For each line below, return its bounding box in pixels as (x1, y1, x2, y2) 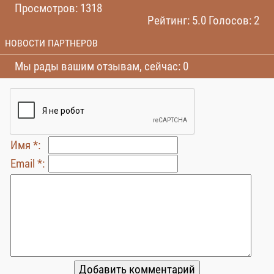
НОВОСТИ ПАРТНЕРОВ (5, 37, 98, 49)
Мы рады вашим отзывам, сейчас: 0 (15, 59, 188, 73)
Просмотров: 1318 (15, 1, 102, 15)
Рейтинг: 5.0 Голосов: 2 (147, 13, 259, 28)
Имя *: (10, 138, 40, 152)
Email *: (10, 157, 45, 171)
